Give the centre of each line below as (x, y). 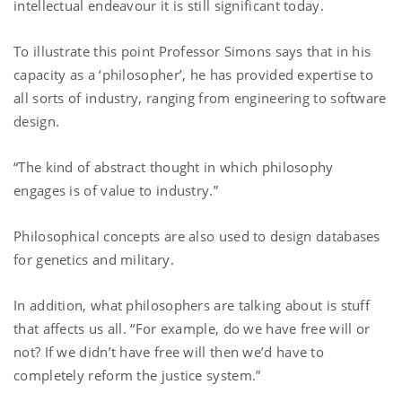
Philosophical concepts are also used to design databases (197, 236)
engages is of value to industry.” (116, 190)
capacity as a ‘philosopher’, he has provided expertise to (194, 74)
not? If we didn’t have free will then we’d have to (169, 351)
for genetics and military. (94, 259)
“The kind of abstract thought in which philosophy (174, 166)
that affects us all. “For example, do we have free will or (192, 328)
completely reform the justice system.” (137, 375)
